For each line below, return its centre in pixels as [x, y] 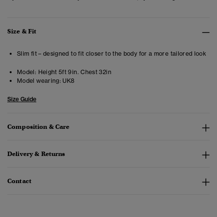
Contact [19, 181]
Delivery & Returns [36, 154]
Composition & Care [39, 127]
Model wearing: [39, 81]
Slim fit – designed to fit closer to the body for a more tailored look [112, 54]
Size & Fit [22, 31]
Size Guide [22, 99]
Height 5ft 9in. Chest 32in [74, 72]
